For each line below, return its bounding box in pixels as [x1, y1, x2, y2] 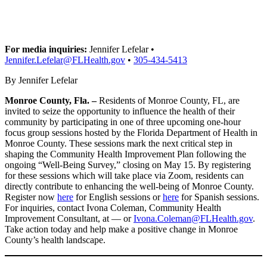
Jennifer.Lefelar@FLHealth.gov [5, 54, 125, 65]
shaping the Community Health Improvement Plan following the [5, 148, 246, 159]
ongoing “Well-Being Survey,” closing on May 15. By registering [5, 159, 251, 170]
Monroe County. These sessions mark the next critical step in [5, 138, 232, 148]
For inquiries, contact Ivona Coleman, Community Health [5, 202, 221, 213]
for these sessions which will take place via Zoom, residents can [5, 170, 244, 181]
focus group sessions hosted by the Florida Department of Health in [5, 127, 257, 138]
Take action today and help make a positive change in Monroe [5, 223, 238, 234]
